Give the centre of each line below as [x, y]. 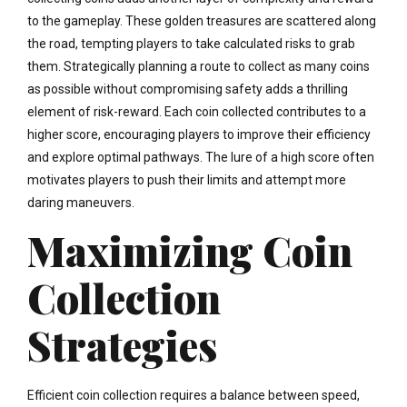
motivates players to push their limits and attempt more [187, 179]
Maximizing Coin [190, 250]
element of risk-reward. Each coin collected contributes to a [197, 111]
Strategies [122, 344]
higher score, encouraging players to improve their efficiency [199, 134]
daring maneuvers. [81, 202]
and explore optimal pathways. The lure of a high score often [201, 157]
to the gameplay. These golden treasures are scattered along [202, 20]
